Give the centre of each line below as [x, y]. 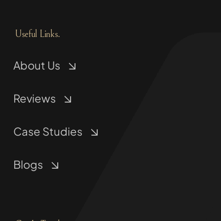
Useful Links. [37, 34]
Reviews [34, 98]
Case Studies [48, 131]
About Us [37, 65]
